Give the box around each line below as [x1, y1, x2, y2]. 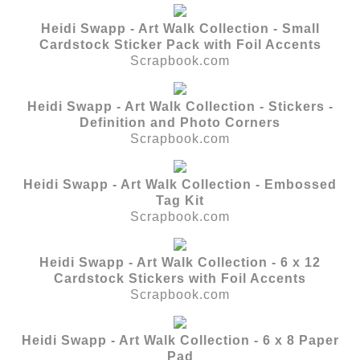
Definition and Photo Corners [80, 115, 280, 129]
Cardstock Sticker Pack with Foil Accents [39, 37, 321, 51]
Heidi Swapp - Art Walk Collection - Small [40, 21, 320, 35]
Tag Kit [156, 193, 204, 207]
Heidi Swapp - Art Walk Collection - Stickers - [27, 99, 333, 113]
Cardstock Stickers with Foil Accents [54, 271, 306, 285]
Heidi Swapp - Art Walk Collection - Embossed [23, 177, 337, 191]
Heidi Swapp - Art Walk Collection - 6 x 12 [39, 255, 321, 269]
